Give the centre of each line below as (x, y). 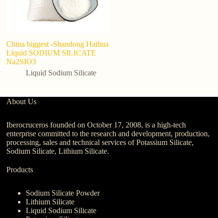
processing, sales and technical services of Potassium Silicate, (100, 142)
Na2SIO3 (21, 61)
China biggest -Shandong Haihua (58, 44)
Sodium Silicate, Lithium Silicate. (58, 151)
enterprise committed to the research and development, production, (108, 133)
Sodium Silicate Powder (63, 193)
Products (20, 169)
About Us (22, 101)
